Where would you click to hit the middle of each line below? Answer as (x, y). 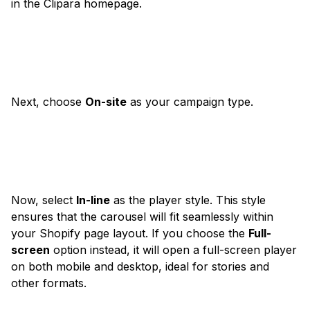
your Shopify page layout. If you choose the (130, 234)
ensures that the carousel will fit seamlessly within (142, 217)
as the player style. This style (188, 200)
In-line (93, 200)
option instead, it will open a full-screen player (173, 250)
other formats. (49, 283)
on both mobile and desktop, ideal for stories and (140, 267)
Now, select (44, 200)
